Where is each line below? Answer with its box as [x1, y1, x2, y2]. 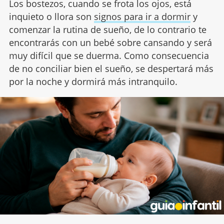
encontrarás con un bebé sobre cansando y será [8, 36, 212, 49]
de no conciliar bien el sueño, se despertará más [8, 62, 213, 75]
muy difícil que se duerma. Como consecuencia [8, 49, 209, 62]
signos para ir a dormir [93, 10, 190, 23]
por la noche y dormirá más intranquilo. [8, 75, 177, 88]
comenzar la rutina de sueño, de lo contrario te [8, 23, 206, 36]
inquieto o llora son [8, 10, 94, 23]
